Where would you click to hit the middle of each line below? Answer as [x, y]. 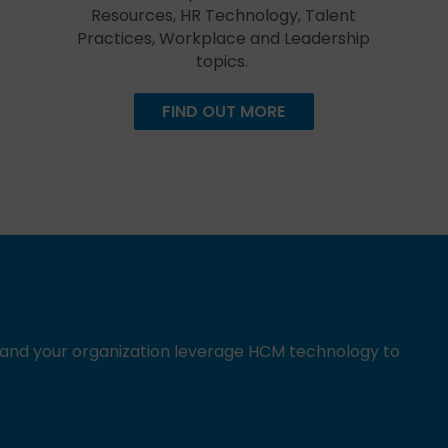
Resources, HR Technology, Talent [224, 15]
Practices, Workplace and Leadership [224, 38]
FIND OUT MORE [224, 111]
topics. [221, 61]
